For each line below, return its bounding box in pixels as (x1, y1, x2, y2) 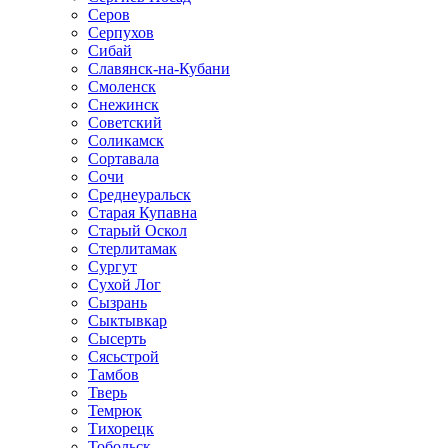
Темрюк (88, 402, 142, 419)
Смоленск (88, 78, 156, 95)
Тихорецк (88, 420, 154, 437)
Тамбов (88, 366, 139, 383)
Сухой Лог (88, 276, 161, 293)
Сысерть (88, 330, 146, 347)
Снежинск (88, 96, 159, 113)
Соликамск (88, 132, 164, 149)
